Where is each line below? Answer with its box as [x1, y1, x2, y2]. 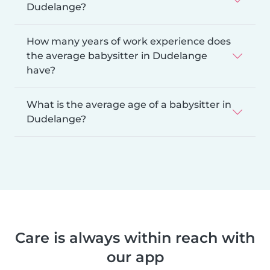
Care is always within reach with [15, 228, 255, 246]
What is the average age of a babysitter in [27, 98, 231, 110]
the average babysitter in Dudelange [27, 49, 207, 61]
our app [106, 248, 164, 266]
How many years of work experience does [27, 35, 231, 47]
